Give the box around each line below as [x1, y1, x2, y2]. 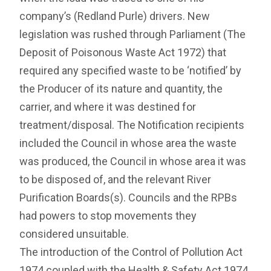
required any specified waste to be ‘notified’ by [19, 64, 242, 77]
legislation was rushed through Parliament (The [19, 28, 246, 41]
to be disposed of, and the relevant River [19, 173, 212, 186]
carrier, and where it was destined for [19, 100, 197, 114]
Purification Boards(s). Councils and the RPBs [19, 191, 238, 204]
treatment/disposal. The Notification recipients [19, 119, 245, 132]
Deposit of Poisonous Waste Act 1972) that [19, 46, 227, 59]
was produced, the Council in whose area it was [19, 155, 247, 168]
